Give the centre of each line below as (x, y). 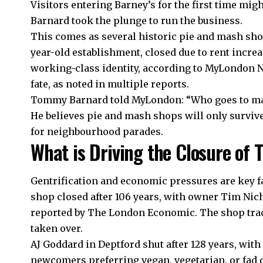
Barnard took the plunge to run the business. (136, 21)
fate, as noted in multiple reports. (110, 84)
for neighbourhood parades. (97, 132)
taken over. (57, 228)
